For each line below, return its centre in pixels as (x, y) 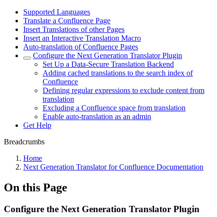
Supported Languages (57, 12)
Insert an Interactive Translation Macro (82, 38)
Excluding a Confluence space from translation (114, 108)
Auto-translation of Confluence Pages (81, 47)
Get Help (37, 125)
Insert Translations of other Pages (74, 29)
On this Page (36, 187)
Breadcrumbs (24, 142)
